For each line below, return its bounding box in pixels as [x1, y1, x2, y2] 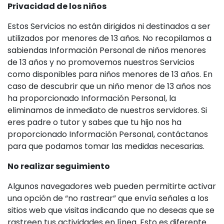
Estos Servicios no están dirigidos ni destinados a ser [7, 20, 210, 32]
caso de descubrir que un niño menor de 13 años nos [7, 80, 211, 92]
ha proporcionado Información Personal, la [7, 92, 176, 104]
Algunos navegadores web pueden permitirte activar [7, 180, 216, 192]
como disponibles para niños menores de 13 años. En [7, 68, 212, 80]
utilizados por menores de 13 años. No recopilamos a [7, 32, 211, 44]
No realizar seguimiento [7, 160, 110, 172]
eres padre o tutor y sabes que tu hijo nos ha [7, 116, 181, 128]
